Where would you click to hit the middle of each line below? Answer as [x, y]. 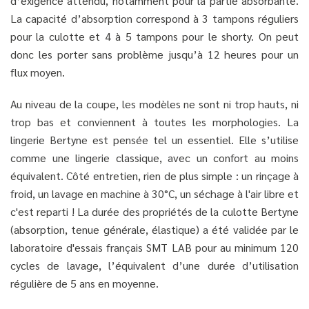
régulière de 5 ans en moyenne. [84, 283]
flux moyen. [38, 72]
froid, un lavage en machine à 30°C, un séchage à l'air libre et [154, 193]
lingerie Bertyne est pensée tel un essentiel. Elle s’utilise [154, 139]
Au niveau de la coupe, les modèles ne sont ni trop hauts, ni [154, 103]
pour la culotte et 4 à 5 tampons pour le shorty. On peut [154, 36]
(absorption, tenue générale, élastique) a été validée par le [154, 229]
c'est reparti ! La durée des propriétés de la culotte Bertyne [154, 211]
